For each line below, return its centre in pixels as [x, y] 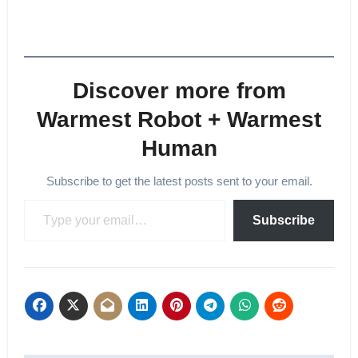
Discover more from [179, 90]
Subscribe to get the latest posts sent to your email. [183, 181]
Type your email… [30, 198]
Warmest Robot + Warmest [179, 119]
